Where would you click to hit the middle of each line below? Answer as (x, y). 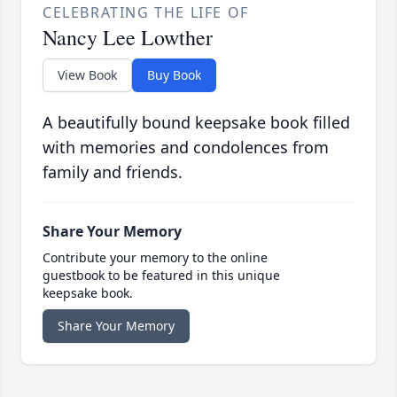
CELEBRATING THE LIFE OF (146, 13)
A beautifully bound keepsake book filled (196, 123)
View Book (87, 75)
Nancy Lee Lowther (128, 38)
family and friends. (113, 172)
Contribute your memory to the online (155, 258)
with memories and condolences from (186, 148)
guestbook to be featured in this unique (161, 276)
